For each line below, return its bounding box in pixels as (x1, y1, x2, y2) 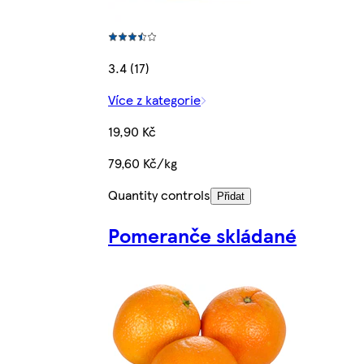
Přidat (217, 190, 245, 203)
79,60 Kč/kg (108, 154, 177, 173)
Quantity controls (108, 185, 210, 205)
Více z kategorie (108, 90, 201, 110)
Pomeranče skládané (108, 221, 297, 249)
